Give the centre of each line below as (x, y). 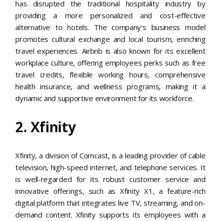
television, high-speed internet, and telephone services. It (110, 167)
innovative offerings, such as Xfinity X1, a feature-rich (110, 191)
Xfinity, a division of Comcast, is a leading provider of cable (110, 155)
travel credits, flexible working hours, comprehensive (110, 74)
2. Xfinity (46, 127)
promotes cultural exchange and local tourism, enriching (110, 39)
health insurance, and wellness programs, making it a (110, 86)
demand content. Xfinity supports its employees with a (110, 214)
